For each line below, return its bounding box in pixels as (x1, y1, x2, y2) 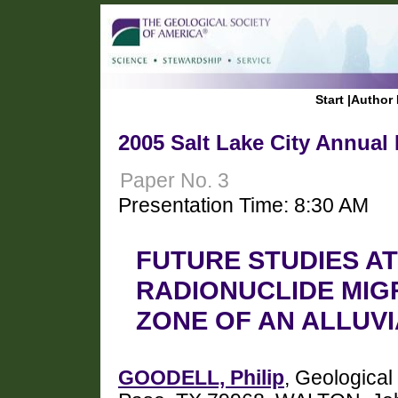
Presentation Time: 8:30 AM (118, 194, 369, 217)
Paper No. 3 (120, 169, 229, 192)
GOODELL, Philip (118, 367, 284, 390)
